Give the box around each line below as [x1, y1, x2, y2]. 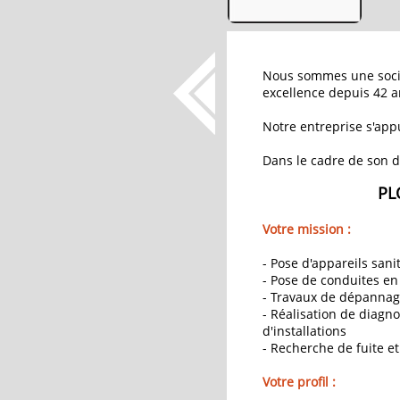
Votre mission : [262, 221, 351, 237]
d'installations [262, 322, 346, 339]
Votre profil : [262, 373, 336, 390]
